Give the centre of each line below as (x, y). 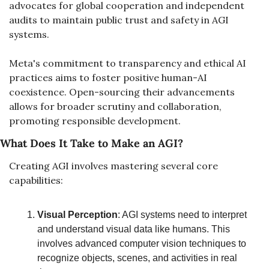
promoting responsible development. (95, 121)
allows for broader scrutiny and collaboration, (115, 106)
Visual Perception (77, 215)
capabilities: (36, 180)
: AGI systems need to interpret (182, 215)
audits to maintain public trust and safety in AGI (119, 20)
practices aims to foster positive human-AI (108, 77)
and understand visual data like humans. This (134, 229)
